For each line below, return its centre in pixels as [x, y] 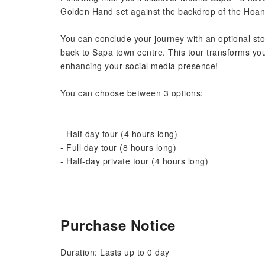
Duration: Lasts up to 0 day [115, 252]
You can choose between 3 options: [132, 93]
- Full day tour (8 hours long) [118, 147]
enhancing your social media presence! [139, 66]
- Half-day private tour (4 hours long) [134, 161]
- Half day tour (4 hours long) [119, 134]
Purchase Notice [118, 225]
